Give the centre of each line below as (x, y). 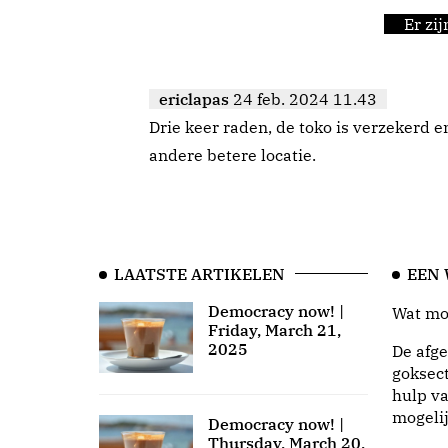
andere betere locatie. (232, 155)
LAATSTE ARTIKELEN (199, 274)
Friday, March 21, (274, 330)
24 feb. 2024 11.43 (305, 99)
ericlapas (194, 99)
